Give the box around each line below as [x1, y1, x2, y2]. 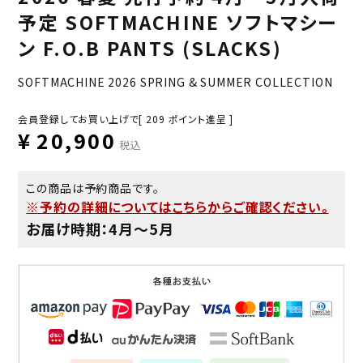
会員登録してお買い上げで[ [18, 111, 143, 126]
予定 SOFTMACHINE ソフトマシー [18, 7, 338, 36]
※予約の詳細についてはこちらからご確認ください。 [26, 196, 329, 216]
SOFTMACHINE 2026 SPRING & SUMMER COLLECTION [18, 73, 333, 90]
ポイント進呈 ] [168, 111, 234, 126]
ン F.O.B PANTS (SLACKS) [18, 33, 283, 62]
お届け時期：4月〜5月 [26, 217, 174, 239]
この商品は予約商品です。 [26, 179, 160, 196]
